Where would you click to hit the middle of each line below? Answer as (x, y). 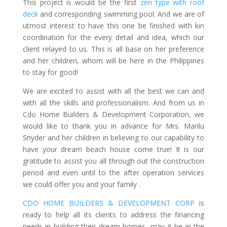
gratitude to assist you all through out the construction (113, 161)
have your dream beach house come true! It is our (113, 149)
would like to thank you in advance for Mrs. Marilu (113, 126)
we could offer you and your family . (81, 184)
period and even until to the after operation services (113, 172)
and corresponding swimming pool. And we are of (121, 14)
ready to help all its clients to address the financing (113, 214)
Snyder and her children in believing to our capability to (113, 137)
